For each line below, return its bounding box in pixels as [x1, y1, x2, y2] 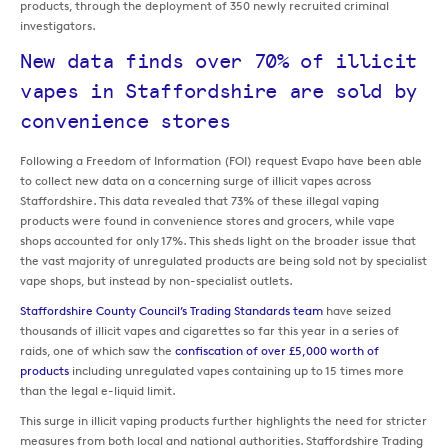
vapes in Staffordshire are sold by [20, 79, 418, 104]
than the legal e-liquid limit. [20, 383, 176, 399]
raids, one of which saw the [20, 343, 175, 359]
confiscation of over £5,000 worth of [175, 343, 379, 359]
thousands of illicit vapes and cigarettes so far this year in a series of [20, 323, 399, 339]
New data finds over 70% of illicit [20, 49, 418, 74]
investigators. [20, 18, 96, 34]
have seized [323, 303, 391, 319]
